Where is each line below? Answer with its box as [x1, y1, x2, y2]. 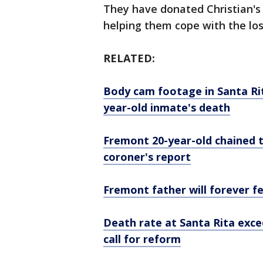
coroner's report [103, 150, 191, 164]
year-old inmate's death [103, 100, 230, 114]
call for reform [103, 232, 181, 246]
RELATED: [103, 51, 158, 65]
